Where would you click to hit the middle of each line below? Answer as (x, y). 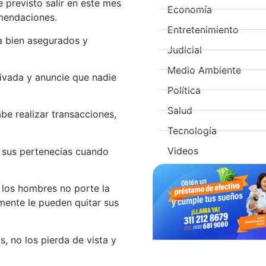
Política (184, 90)
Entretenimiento (203, 29)
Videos (183, 151)
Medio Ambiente (205, 70)
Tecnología (192, 130)
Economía (190, 9)
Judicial (185, 50)
